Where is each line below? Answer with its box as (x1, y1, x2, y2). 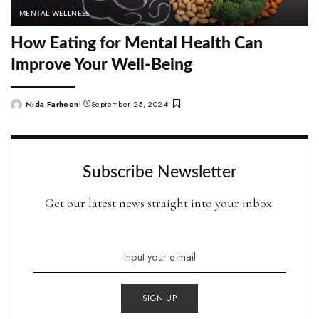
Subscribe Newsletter (83, 163, 236, 181)
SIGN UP (142, 291, 177, 305)
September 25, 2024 (91, 98, 168, 110)
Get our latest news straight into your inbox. (45, 194, 274, 211)
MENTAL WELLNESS (19, 10, 90, 18)
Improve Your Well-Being (11, 57, 192, 73)
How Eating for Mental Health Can (11, 36, 263, 52)
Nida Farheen (26, 98, 79, 110)
